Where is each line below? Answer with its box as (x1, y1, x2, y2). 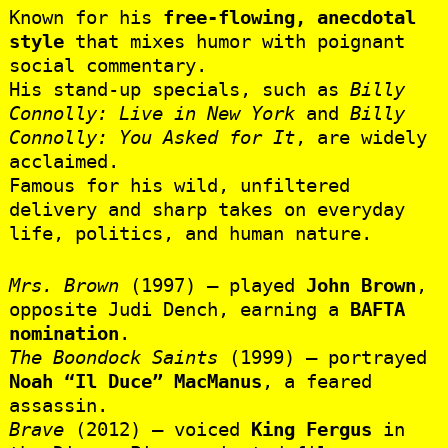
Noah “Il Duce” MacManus (8, 370, 262, 393)
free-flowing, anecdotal (162, 5, 416, 28)
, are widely (294, 125, 427, 148)
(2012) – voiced (63, 418, 251, 441)
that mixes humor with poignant (63, 29, 405, 52)
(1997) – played (118, 274, 306, 297)
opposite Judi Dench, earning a (8, 298, 350, 321)
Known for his (8, 5, 163, 28)
